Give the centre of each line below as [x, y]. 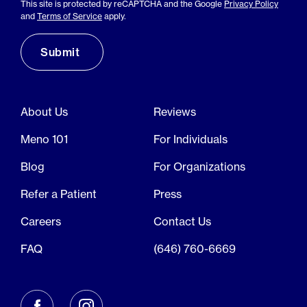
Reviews [175, 111]
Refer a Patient [59, 194]
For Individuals [191, 139]
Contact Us [182, 221]
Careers [41, 221]
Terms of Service [70, 16]
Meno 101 [44, 139]
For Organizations [199, 166]
